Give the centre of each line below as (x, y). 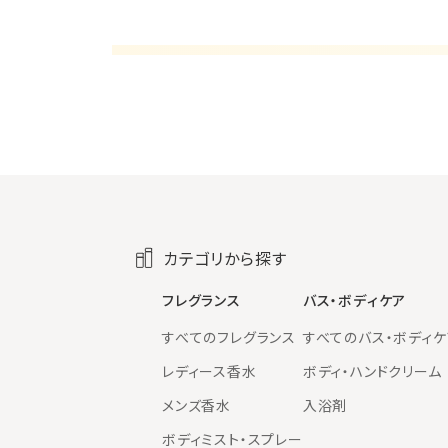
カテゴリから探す (225, 257)
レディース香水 (209, 371)
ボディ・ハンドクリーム (372, 371)
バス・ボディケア (354, 300)
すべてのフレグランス (229, 337)
